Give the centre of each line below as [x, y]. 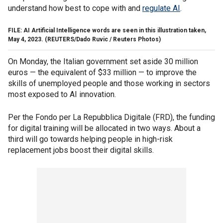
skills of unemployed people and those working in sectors [109, 83]
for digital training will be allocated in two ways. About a [104, 128]
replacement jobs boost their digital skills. [82, 150]
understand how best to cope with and [75, 8]
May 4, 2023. [26, 39]
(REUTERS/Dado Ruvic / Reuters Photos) [102, 39]
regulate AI [161, 8]
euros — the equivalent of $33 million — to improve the [102, 72]
